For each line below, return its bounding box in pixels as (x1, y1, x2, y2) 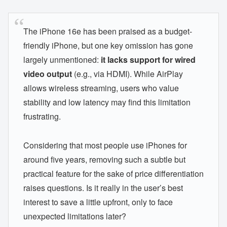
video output (23, 68, 72, 80)
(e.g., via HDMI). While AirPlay (71, 68, 183, 80)
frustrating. (23, 110, 61, 123)
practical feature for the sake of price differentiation (23, 167, 204, 179)
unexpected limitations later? (23, 210, 126, 222)
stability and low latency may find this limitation (23, 96, 191, 108)
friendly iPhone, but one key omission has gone (23, 40, 193, 52)
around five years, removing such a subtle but (23, 153, 185, 165)
